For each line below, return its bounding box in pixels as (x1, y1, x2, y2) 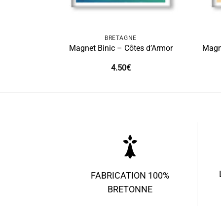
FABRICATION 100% (90, 170, 169, 181)
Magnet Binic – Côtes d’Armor (69, 43, 173, 53)
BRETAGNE (105, 34, 137, 41)
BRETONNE (107, 184, 152, 194)
